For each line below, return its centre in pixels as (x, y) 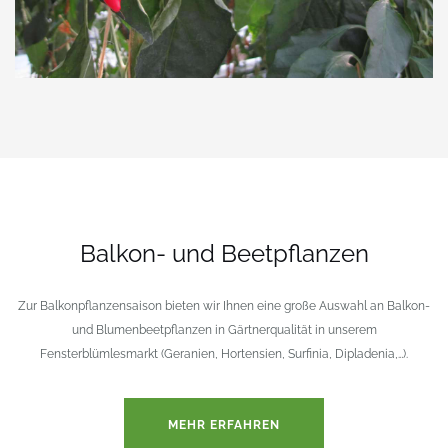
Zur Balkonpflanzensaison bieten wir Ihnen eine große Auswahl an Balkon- (224, 305)
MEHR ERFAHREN (224, 424)
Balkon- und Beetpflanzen (224, 253)
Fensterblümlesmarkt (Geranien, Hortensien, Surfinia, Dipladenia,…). (224, 353)
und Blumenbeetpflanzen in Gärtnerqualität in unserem (224, 329)
